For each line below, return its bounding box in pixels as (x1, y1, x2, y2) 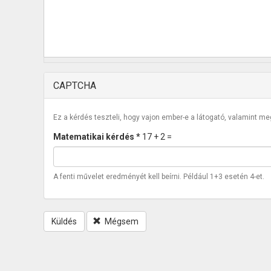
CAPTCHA (53, 80, 96, 91)
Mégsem (105, 217, 139, 226)
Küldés (51, 217, 77, 226)
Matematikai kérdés (53, 132, 136, 142)
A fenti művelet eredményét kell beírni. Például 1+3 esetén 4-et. (53, 172, 264, 181)
